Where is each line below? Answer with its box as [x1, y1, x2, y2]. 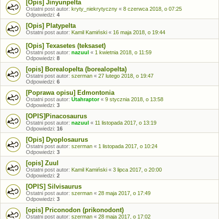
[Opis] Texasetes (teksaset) [26, 42, 106, 49]
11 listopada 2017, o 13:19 [95, 120, 156, 126]
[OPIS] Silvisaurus [26, 183, 82, 190]
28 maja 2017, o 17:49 [98, 190, 151, 196]
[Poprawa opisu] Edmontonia [26, 89, 114, 96]
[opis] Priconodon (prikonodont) [26, 206, 124, 214]
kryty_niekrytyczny [71, 6, 117, 12]
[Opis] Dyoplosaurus [26, 136, 88, 143]
